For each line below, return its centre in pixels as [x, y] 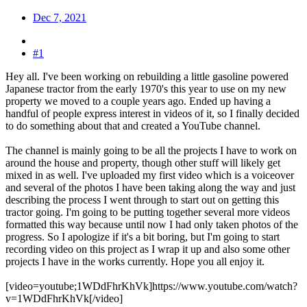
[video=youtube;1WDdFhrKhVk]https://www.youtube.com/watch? [151, 286]
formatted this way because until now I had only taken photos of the [152, 224]
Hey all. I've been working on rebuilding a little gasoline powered [147, 76]
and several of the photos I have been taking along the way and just [150, 187]
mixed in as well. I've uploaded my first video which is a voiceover [150, 175]
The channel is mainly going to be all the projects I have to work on [151, 150]
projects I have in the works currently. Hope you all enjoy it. [135, 261]
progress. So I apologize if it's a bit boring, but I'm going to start [143, 236]
